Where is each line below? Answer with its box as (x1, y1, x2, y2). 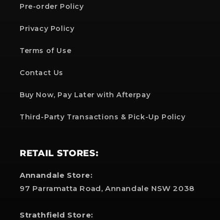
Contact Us (20, 68, 63, 77)
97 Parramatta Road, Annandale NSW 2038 (20, 184, 197, 193)
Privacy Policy (20, 24, 75, 33)
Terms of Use (20, 46, 72, 55)
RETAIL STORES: (20, 148, 99, 158)
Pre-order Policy (20, 2, 84, 11)
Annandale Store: (20, 170, 93, 180)
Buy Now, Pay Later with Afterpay (20, 90, 151, 99)
